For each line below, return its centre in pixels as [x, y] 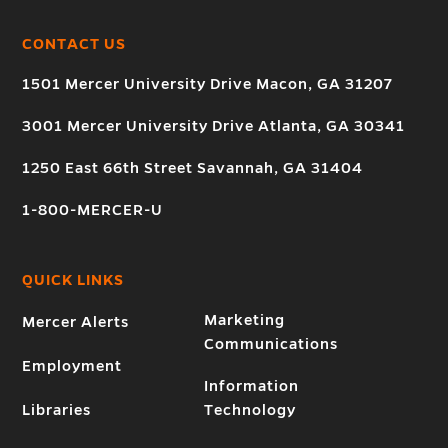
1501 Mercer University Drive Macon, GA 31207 [208, 84]
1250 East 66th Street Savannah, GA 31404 [193, 168]
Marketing [244, 320]
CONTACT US [74, 44]
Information [251, 386]
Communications [270, 344]
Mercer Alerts [76, 322]
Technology [249, 410]
